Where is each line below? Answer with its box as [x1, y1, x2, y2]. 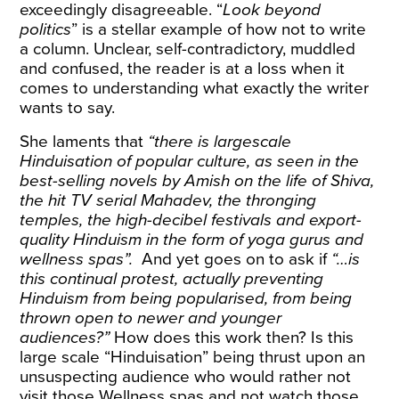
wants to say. [20, 98, 116, 118]
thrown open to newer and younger [20, 308, 282, 328]
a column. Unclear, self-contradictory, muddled [20, 39, 356, 59]
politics [20, 20, 72, 39]
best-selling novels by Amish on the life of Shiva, [20, 171, 375, 191]
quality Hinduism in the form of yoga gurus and [20, 230, 364, 249]
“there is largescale [148, 132, 292, 151]
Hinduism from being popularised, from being [20, 289, 353, 308]
